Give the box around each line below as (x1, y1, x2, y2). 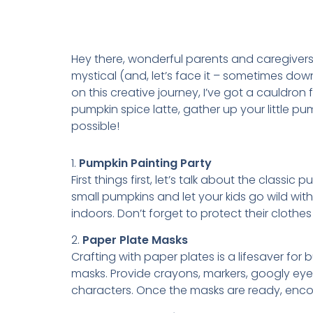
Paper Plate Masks (82, 232, 188, 249)
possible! (71, 118, 119, 135)
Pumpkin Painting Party (79, 154, 212, 171)
